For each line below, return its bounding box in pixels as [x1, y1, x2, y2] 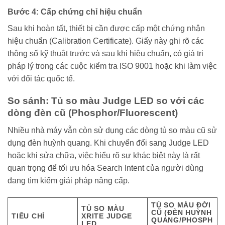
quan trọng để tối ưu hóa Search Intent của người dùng [8, 164, 203, 173]
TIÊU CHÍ [12, 211, 45, 220]
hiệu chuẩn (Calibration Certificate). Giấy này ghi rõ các [8, 36, 204, 45]
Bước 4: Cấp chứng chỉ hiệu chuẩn [8, 7, 142, 16]
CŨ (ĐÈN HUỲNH [151, 208, 212, 216]
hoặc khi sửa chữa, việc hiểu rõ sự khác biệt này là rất [8, 151, 200, 160]
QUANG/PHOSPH [151, 215, 213, 224]
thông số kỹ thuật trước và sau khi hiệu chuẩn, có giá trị [8, 49, 203, 58]
